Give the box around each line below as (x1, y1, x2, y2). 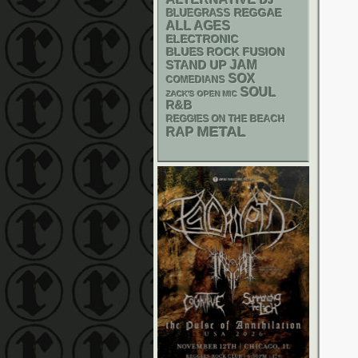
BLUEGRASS (166, 7, 231, 19)
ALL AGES (166, 19, 231, 33)
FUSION (243, 46, 285, 58)
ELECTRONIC (166, 33, 239, 46)
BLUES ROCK (166, 46, 240, 58)
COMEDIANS (166, 75, 225, 85)
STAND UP (166, 58, 227, 72)
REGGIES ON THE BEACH (166, 113, 285, 125)
